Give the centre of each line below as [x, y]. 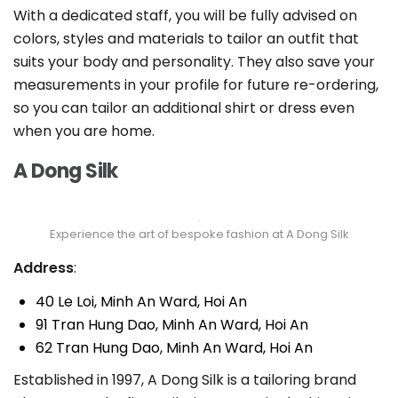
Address [44, 268]
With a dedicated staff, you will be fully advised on [185, 16]
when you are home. [84, 131]
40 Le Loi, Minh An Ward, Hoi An [141, 302]
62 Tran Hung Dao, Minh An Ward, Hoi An [174, 348]
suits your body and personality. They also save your [194, 62]
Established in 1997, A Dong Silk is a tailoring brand [185, 380]
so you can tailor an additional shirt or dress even [184, 108]
